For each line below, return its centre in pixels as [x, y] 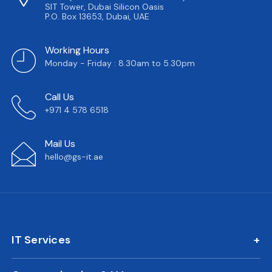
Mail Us [60, 144]
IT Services [41, 240]
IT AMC [27, 258]
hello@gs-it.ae [74, 157]
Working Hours [77, 50]
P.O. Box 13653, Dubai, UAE [97, 17]
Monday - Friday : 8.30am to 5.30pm [120, 63]
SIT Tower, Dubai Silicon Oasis [105, 7]
